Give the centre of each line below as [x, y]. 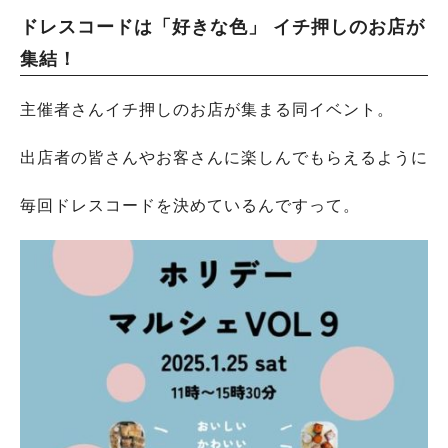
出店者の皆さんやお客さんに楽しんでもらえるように [224, 158]
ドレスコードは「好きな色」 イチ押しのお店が [222, 27]
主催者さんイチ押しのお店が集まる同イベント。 [207, 110]
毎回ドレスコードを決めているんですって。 [190, 206]
